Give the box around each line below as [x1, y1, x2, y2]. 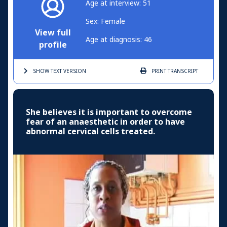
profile [39, 39, 67, 51]
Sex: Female [86, 16, 125, 27]
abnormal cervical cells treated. [26, 126, 155, 138]
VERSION [62, 67, 86, 75]
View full [35, 27, 71, 39]
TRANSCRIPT [166, 67, 198, 75]
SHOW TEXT [33, 67, 62, 75]
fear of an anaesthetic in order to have [26, 116, 185, 128]
